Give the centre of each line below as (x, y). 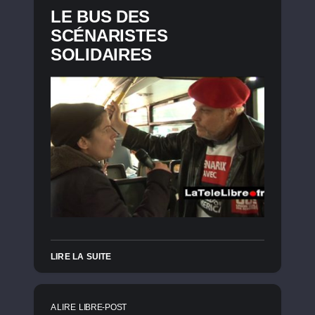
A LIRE (63, 307)
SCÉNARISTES (109, 36)
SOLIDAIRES (101, 54)
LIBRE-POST (102, 307)
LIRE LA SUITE (81, 257)
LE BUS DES (100, 17)
